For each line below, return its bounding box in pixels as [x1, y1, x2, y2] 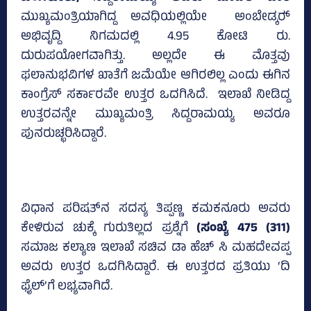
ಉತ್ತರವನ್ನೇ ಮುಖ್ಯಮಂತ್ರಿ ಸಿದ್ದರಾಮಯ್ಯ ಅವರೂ [21, 105, 290, 126]
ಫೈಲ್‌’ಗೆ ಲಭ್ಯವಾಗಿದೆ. [21, 277, 112, 299]
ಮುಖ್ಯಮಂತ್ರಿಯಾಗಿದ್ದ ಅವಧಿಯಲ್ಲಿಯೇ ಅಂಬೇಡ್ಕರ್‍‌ [21, 8, 290, 29]
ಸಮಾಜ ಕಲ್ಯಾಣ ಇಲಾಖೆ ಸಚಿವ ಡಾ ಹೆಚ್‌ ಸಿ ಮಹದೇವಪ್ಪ [21, 238, 290, 260]
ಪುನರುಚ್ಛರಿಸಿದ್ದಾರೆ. [21, 124, 106, 146]
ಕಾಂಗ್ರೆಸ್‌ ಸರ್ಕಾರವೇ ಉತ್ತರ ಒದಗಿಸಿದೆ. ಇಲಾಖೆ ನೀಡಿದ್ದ [21, 85, 290, 107]
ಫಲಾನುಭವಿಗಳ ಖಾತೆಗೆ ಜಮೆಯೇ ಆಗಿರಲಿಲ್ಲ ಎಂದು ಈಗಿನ [21, 66, 290, 87]
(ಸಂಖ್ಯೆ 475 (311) [187, 219, 290, 240]
